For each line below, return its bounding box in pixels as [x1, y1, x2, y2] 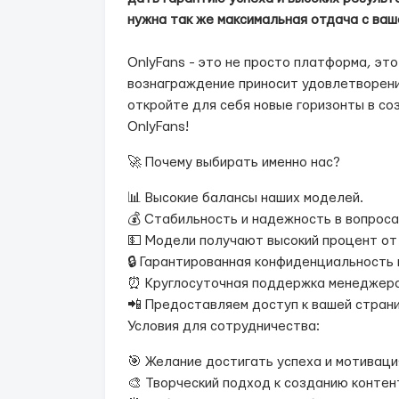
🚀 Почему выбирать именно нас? [127, 156, 340, 169]
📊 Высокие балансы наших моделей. [127, 191, 363, 205]
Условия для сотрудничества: [127, 320, 320, 333]
